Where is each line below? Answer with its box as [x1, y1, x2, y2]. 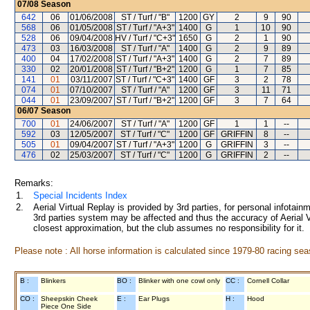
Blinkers [41, 277, 66, 284]
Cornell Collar [247, 277, 289, 284]
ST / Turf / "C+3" [116, 75, 174, 84]
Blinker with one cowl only [138, 277, 220, 284]
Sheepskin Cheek [41, 295, 98, 302]
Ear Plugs [138, 295, 170, 302]
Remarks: [15, 178, 53, 188]
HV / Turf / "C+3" [115, 33, 175, 43]
